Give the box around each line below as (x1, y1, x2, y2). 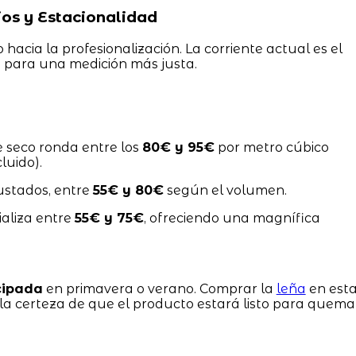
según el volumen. (163, 183, 287, 199)
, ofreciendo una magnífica (143, 211, 320, 226)
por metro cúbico (214, 140, 329, 156)
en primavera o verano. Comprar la (42, 281, 277, 297)
